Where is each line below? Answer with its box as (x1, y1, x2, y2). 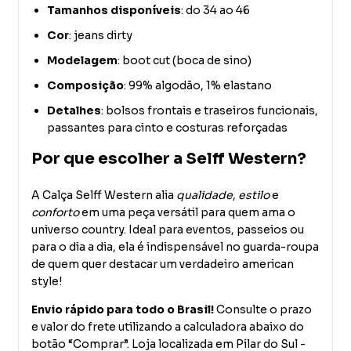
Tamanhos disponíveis (47, 3, 181, 18)
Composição (47, 78, 124, 93)
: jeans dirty (69, 28, 132, 43)
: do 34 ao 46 (181, 3, 250, 18)
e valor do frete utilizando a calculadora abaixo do (31, 320, 304, 335)
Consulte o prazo (214, 302, 312, 317)
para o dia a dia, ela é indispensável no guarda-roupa (31, 240, 319, 255)
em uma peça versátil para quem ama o (79, 205, 295, 220)
